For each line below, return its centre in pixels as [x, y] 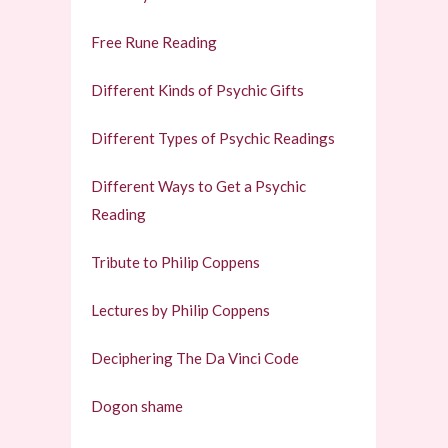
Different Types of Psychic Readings [213, 138]
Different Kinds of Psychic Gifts [198, 90]
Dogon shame [137, 406]
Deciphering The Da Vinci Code [195, 358]
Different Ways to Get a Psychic [199, 186]
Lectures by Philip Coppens [181, 310]
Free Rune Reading [154, 42]
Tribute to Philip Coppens [176, 262]
